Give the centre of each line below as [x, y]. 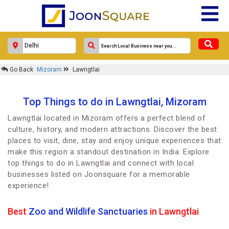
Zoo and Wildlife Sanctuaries [88, 211]
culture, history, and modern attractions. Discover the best [112, 129]
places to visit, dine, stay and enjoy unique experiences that [114, 141]
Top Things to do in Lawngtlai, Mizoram [114, 102]
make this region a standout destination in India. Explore [109, 152]
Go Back [21, 70]
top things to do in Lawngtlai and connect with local [101, 163]
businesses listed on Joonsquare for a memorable [99, 174]
